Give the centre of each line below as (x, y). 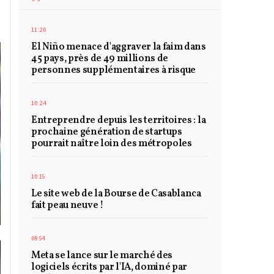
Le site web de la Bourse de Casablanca (116, 194)
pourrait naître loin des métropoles (112, 144)
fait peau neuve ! (67, 206)
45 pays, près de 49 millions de (100, 59)
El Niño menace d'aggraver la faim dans (119, 47)
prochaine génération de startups (107, 132)
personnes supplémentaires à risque (114, 71)
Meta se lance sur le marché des (102, 256)
